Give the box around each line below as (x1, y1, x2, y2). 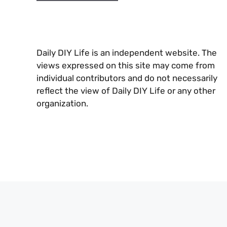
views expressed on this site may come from (36, 60, 215, 71)
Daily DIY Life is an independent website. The (36, 48, 217, 58)
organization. (36, 98, 88, 109)
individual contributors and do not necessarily (36, 73, 217, 84)
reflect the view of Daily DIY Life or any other (36, 86, 215, 96)
